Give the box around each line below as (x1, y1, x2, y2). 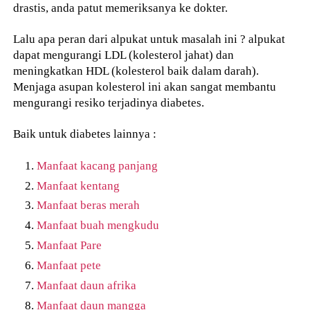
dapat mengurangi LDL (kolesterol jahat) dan (13, 48, 235, 62)
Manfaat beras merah (37, 198, 140, 212)
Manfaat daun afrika (37, 277, 137, 292)
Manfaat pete (37, 257, 102, 272)
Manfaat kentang (37, 178, 120, 192)
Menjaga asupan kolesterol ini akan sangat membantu (13, 80, 277, 94)
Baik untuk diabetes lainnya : (13, 127, 157, 140)
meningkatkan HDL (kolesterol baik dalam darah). (13, 64, 259, 78)
